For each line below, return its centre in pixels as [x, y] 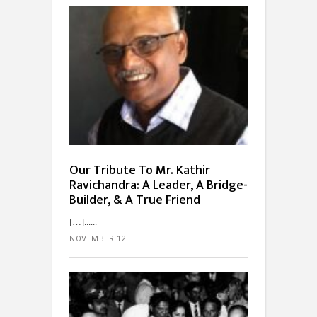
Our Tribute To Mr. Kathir [140, 170]
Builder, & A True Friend [135, 200]
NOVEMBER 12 [98, 238]
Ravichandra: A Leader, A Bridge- [158, 185]
